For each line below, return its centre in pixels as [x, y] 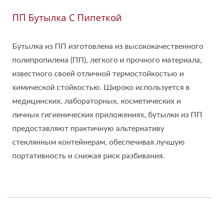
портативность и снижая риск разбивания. [88, 156]
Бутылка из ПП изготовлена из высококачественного [108, 46]
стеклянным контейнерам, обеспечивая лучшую [99, 142]
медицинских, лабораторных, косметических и [97, 101]
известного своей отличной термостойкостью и [98, 74]
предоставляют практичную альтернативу [88, 129]
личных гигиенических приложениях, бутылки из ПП [107, 115]
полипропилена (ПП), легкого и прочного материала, [107, 60]
